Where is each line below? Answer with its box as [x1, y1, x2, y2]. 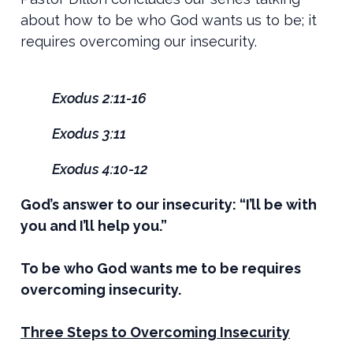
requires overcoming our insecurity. [20, 32, 257, 50]
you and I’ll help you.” [20, 217, 170, 234]
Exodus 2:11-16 [52, 89, 147, 106]
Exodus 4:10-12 [52, 160, 148, 177]
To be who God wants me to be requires [20, 259, 301, 277]
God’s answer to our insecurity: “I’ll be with [20, 195, 317, 213]
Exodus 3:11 [52, 124, 126, 142]
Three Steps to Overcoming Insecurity [20, 323, 290, 340]
